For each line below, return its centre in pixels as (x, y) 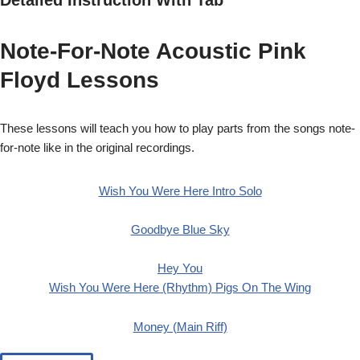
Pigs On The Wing (263, 287)
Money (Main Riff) (180, 326)
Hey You (180, 268)
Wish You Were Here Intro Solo (180, 190)
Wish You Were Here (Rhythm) (132, 287)
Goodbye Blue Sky (180, 229)
